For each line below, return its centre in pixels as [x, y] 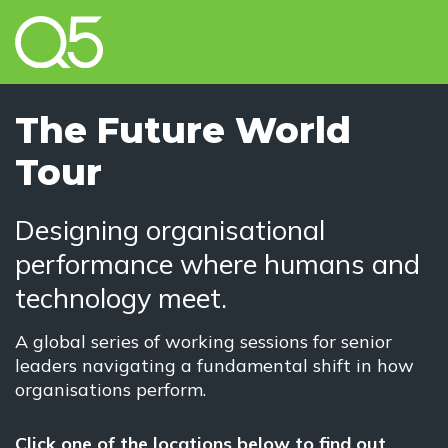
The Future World [183, 129]
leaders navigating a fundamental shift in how [214, 365]
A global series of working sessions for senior [203, 341]
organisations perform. [110, 389]
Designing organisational [170, 229]
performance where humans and [217, 263]
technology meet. [121, 297]
